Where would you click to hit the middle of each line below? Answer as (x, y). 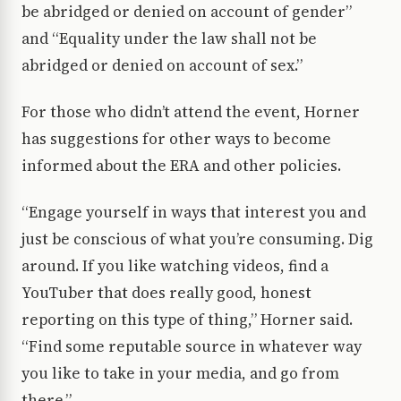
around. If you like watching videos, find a (175, 266)
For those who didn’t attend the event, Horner (191, 112)
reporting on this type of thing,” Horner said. (187, 320)
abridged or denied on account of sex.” (162, 66)
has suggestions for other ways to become (176, 139)
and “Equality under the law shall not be (169, 39)
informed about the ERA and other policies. (181, 166)
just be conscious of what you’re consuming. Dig (197, 239)
